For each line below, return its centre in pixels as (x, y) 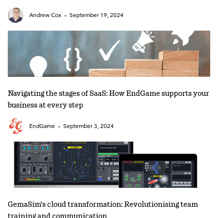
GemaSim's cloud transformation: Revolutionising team (103, 205)
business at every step (45, 106)
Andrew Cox (45, 15)
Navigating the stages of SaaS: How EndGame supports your (109, 94)
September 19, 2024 (97, 15)
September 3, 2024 (89, 126)
